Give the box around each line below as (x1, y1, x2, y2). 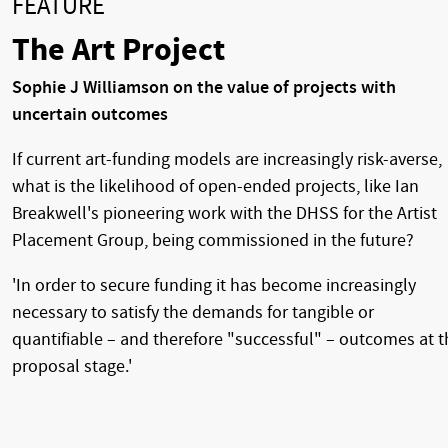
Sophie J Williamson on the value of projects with (12, 76, 396, 98)
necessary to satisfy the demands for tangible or (12, 301, 374, 323)
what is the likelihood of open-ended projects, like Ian (12, 175, 419, 197)
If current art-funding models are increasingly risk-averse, (12, 148, 442, 170)
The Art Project (12, 30, 225, 69)
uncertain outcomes (12, 103, 168, 125)
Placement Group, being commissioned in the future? (12, 229, 414, 251)
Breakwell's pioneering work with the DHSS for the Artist (12, 202, 437, 224)
